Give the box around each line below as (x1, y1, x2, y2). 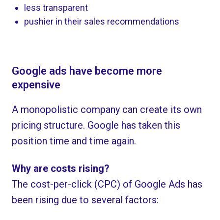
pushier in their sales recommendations (24, 16, 179, 27)
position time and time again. (12, 135, 137, 147)
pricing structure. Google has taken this (12, 119, 181, 131)
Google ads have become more (12, 64, 162, 77)
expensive (12, 78, 60, 91)
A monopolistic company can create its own (12, 103, 202, 115)
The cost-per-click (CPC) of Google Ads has (12, 178, 203, 191)
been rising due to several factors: (12, 194, 159, 206)
